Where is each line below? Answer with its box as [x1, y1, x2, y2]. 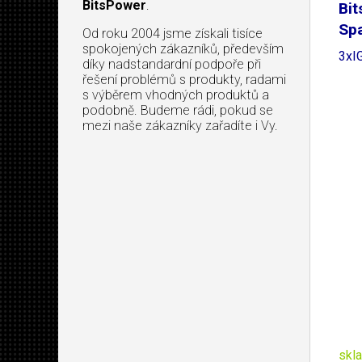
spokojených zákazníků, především [82, 40, 284, 57]
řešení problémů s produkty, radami [82, 71, 286, 87]
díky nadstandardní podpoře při [82, 56, 261, 72]
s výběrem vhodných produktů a [82, 86, 269, 103]
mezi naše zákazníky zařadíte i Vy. [82, 117, 278, 133]
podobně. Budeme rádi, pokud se [82, 102, 273, 118]
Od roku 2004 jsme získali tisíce [82, 25, 263, 41]
